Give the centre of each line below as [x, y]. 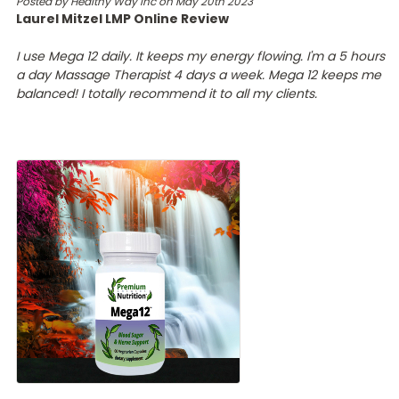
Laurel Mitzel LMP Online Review [122, 18]
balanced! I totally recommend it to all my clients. [166, 93]
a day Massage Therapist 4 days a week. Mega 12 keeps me [198, 74]
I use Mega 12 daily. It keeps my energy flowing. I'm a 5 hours [200, 56]
